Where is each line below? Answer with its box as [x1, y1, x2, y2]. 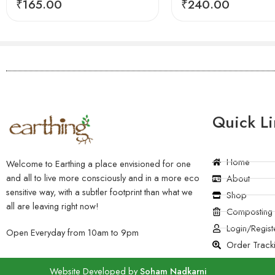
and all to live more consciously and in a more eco [6, 171, 199, 184]
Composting [226, 205, 273, 219]
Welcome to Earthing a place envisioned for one [6, 157, 191, 170]
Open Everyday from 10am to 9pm [6, 225, 139, 239]
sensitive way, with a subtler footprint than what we [6, 185, 193, 198]
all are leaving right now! [6, 199, 99, 212]
